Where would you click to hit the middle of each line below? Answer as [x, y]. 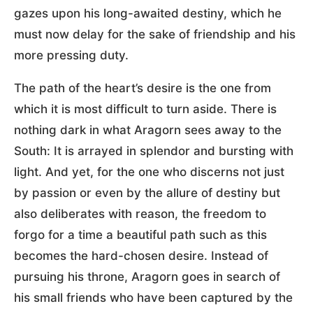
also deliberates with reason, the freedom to [140, 213]
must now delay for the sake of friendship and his [155, 34]
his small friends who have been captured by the [153, 297]
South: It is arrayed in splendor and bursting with [154, 151]
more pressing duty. [71, 55]
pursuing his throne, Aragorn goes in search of [147, 276]
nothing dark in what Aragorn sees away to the [148, 130]
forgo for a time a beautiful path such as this [140, 234]
